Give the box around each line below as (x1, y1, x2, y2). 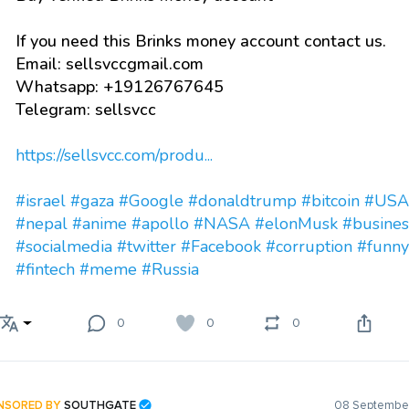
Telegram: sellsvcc (16, 99, 156, 121)
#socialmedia (16, 236, 112, 257)
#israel (16, 190, 66, 212)
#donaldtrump (188, 190, 297, 212)
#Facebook (181, 236, 261, 257)
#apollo (131, 213, 189, 235)
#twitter (117, 236, 176, 257)
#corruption (266, 236, 352, 257)
